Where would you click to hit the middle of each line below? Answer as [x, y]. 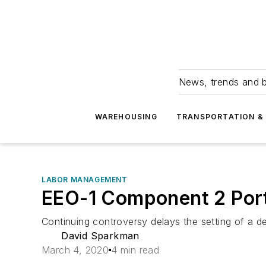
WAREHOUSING [126, 117]
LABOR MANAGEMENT [85, 180]
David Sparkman [100, 236]
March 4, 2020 [75, 250]
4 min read [135, 250]
